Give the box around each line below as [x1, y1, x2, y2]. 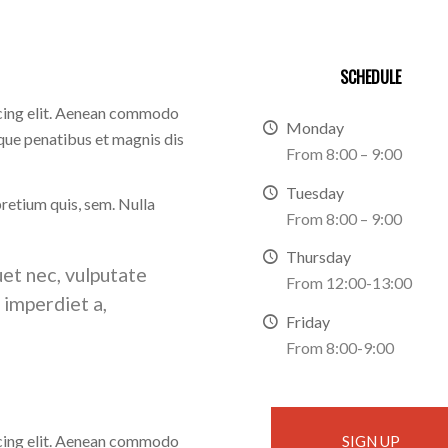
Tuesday [286, 182, 345, 202]
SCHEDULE [340, 65, 402, 89]
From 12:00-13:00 [286, 273, 413, 293]
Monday [286, 118, 345, 137]
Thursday [286, 247, 352, 267]
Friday [286, 311, 331, 331]
